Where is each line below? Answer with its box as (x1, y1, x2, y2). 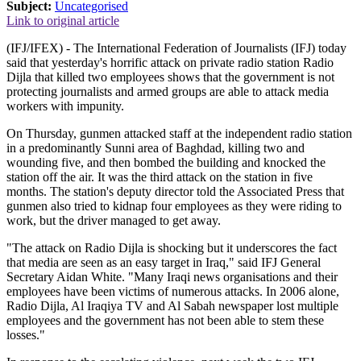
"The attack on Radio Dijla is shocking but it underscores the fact (6, 240, 337, 255)
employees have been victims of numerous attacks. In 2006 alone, (6, 284, 339, 298)
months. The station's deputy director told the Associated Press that (6, 184, 344, 198)
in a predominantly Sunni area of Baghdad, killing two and (6, 140, 305, 155)
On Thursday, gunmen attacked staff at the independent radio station (6, 126, 352, 140)
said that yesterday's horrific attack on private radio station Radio (6, 55, 334, 69)
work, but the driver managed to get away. (6, 213, 221, 227)
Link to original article (6, 13, 119, 27)
